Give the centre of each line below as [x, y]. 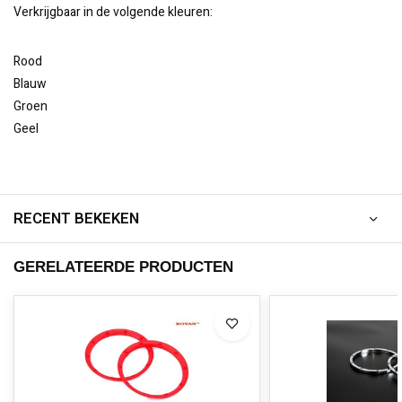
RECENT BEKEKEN [76, 218]
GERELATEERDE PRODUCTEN [123, 267]
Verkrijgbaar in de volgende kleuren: [113, 12]
